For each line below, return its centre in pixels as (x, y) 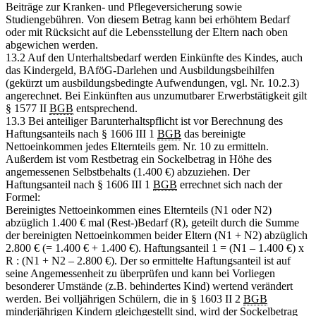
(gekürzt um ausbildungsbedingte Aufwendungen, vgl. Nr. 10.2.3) (152, 83)
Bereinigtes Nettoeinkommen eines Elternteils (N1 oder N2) (139, 209)
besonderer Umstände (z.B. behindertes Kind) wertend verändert (149, 286)
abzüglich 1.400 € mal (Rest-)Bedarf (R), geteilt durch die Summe (152, 222)
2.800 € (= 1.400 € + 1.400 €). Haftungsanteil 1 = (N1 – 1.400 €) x (155, 248)
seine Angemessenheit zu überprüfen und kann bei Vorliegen (140, 273)
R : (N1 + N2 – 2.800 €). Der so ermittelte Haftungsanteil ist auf (148, 260)
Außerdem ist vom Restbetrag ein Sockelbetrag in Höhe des (139, 159)
